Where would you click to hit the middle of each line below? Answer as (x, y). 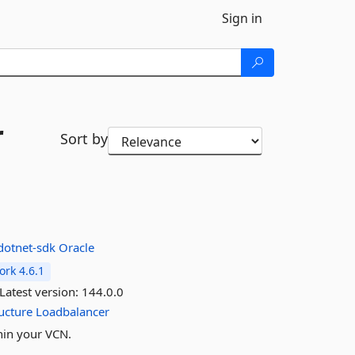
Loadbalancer (73, 311)
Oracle (77, 247)
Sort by (84, 139)
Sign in (242, 18)
